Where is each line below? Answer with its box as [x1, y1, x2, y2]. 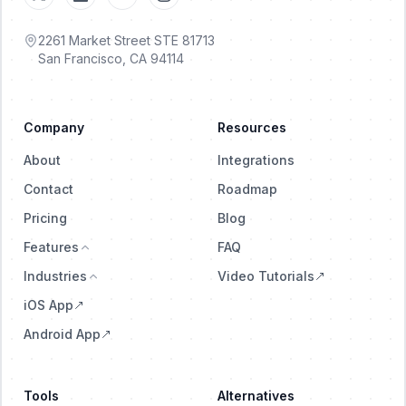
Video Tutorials [217, 268, 314, 284]
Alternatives [217, 388, 295, 403]
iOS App [24, 297, 73, 313]
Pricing [24, 210, 67, 226]
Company [24, 120, 84, 135]
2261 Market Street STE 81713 [38, 33, 215, 48]
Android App [24, 326, 101, 342]
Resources [217, 120, 286, 135]
